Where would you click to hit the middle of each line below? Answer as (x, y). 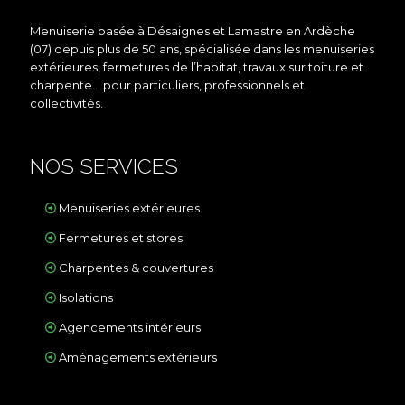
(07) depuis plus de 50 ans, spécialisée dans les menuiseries (202, 49)
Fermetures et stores (121, 238)
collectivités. (66, 104)
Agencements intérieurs (130, 328)
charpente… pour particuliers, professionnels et (167, 85)
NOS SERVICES (104, 166)
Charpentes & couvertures (137, 268)
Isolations (86, 298)
